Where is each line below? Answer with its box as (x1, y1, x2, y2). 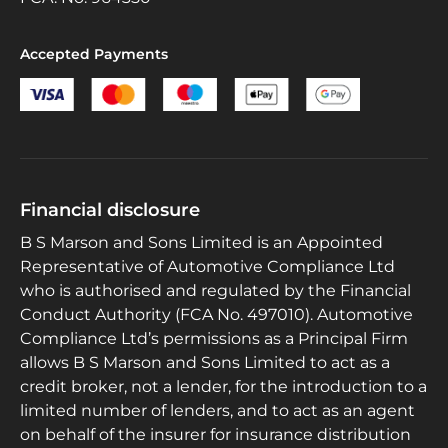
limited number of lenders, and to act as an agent (20, 400, 415, 420)
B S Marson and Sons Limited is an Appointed (20, 232, 383, 252)
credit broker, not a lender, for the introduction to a (20, 376, 427, 396)
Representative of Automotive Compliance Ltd (20, 256, 395, 276)
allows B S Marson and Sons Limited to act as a (20, 352, 390, 372)
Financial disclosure (20, 198, 200, 221)
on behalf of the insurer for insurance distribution (20, 424, 411, 444)
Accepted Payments (20, 45, 168, 64)
